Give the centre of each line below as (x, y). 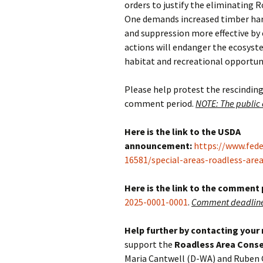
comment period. (160, 103)
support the (149, 244)
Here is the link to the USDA (183, 131)
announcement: (158, 146)
